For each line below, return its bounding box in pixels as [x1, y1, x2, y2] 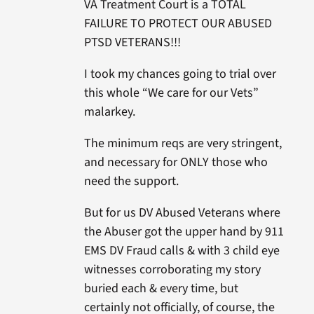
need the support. [83, 172, 179, 191]
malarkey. [83, 103, 135, 121]
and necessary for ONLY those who [83, 153, 268, 172]
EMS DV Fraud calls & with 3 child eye [83, 242, 280, 260]
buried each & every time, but [83, 280, 238, 298]
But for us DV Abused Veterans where [83, 204, 280, 222]
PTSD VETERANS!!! [83, 34, 181, 52]
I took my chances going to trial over [83, 65, 276, 83]
